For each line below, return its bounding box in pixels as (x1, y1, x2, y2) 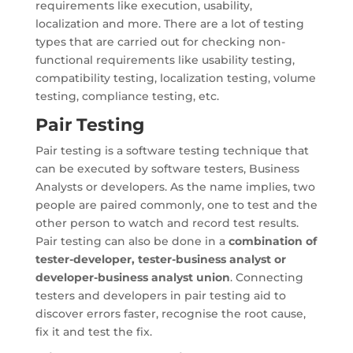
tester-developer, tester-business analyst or (35, 252, 286, 266)
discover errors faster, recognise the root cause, (35, 307, 306, 321)
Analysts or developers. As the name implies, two (35, 180, 315, 194)
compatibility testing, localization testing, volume (35, 71, 316, 85)
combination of (228, 234, 317, 248)
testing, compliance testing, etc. (35, 89, 219, 103)
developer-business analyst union (35, 270, 230, 284)
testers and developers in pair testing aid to (35, 288, 286, 303)
